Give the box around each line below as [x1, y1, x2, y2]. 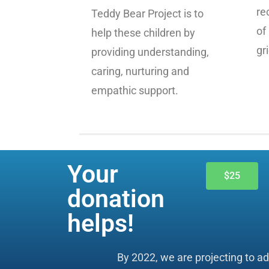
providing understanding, [91, 46, 209, 59]
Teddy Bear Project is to [91, 7, 204, 20]
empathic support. [91, 84, 178, 97]
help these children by [91, 26, 195, 40]
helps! [67, 209, 134, 238]
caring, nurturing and [91, 65, 189, 78]
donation [67, 184, 165, 214]
